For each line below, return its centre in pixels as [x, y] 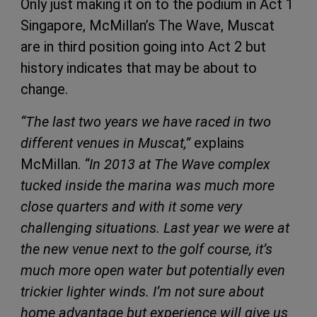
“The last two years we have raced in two [146, 121]
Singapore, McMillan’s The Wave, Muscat [148, 25]
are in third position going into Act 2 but [143, 46]
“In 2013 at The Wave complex [177, 164]
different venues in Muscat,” [105, 143]
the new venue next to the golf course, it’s [146, 249]
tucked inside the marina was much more [148, 185]
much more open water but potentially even [153, 270]
